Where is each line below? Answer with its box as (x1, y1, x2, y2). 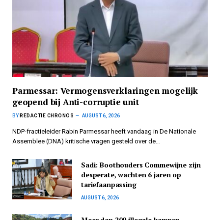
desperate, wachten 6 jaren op (81, 170, 181, 180)
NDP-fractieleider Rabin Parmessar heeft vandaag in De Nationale (12, 128, 196, 136)
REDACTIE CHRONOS (20, 113, 74, 119)
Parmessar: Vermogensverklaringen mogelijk (12, 85, 198, 97)
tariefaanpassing (81, 180, 137, 190)
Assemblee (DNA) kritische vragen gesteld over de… (12, 137, 160, 145)
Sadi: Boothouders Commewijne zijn (81, 160, 201, 170)
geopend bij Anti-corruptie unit (12, 96, 139, 108)
